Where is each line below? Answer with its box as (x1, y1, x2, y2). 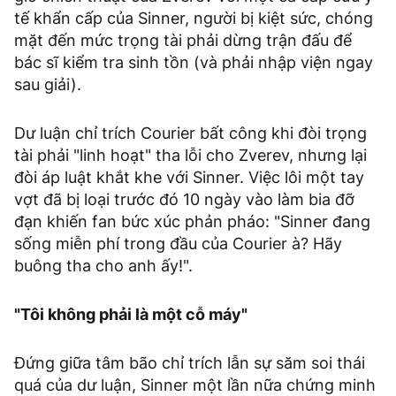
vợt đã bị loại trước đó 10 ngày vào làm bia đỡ (14, 189, 354, 209)
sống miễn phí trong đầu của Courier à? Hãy (14, 233, 342, 253)
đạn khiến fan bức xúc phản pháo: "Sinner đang (14, 211, 370, 231)
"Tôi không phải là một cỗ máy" (14, 304, 247, 324)
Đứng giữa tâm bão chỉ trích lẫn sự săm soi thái (14, 353, 365, 372)
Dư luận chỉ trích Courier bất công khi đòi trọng (14, 123, 367, 142)
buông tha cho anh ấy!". (14, 255, 193, 275)
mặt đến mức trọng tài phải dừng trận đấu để (14, 30, 352, 49)
